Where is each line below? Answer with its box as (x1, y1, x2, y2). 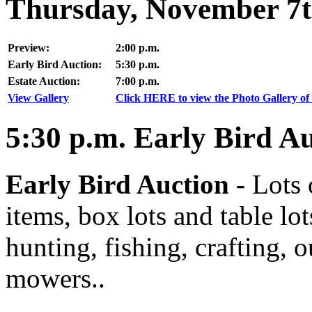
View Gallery (8, 91, 69, 104)
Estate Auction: (8, 75, 80, 87)
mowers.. (6, 263, 105, 293)
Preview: (8, 41, 49, 54)
